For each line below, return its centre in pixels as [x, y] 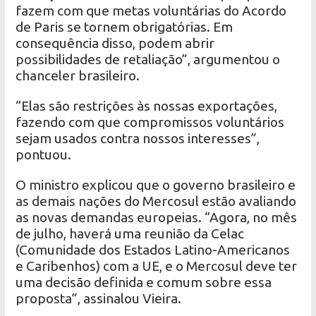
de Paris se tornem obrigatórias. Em [124, 26]
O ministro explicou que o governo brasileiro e [156, 184]
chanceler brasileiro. [78, 75]
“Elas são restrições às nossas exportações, [147, 105]
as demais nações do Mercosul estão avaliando [156, 201]
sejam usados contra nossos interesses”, [138, 138]
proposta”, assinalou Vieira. [99, 298]
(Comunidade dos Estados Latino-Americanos [153, 249]
